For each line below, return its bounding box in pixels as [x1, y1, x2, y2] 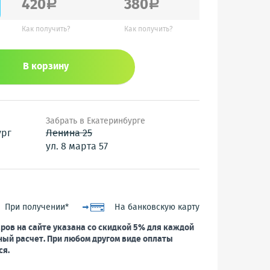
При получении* [4, 201, 69, 214]
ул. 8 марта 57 [46, 139, 108, 154]
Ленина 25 [46, 126, 92, 141]
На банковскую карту [115, 201, 199, 214]
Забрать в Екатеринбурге [46, 115, 145, 128]
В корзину [23, 59, 69, 74]
